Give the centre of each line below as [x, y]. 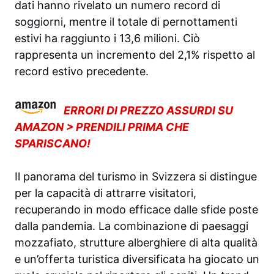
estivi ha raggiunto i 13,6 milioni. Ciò [107, 39]
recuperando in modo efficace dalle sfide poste [136, 210]
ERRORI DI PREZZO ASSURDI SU [148, 111]
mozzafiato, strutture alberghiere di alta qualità [136, 243]
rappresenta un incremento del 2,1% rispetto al [135, 55]
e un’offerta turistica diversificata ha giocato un [137, 259]
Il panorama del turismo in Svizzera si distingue [136, 177]
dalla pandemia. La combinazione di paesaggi [131, 226]
